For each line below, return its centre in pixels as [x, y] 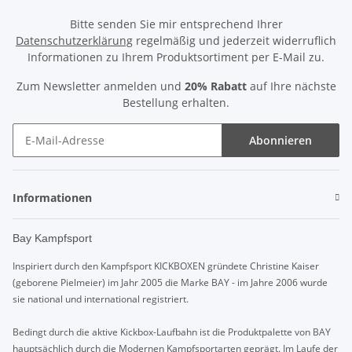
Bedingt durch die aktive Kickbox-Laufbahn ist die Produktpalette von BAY [172, 332]
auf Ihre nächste [291, 86]
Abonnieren [280, 141]
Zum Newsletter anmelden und [100, 86]
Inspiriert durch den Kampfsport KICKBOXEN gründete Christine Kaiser [166, 266]
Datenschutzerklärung [74, 41]
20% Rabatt [215, 86]
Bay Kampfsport [52, 238]
